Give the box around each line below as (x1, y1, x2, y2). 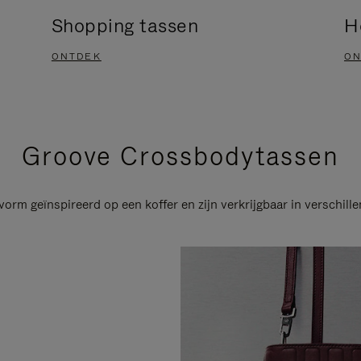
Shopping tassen (51, 13, 199, 39)
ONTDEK (51, 50, 102, 64)
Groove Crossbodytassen (21, 139, 340, 174)
